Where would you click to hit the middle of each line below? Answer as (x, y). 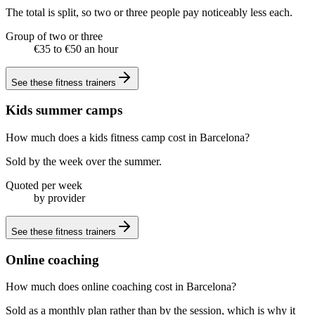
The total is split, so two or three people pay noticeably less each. (149, 12)
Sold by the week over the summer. (84, 162)
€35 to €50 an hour (76, 49)
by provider (59, 198)
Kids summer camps (64, 110)
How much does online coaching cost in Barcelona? (121, 287)
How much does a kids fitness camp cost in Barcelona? (128, 138)
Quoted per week (44, 186)
